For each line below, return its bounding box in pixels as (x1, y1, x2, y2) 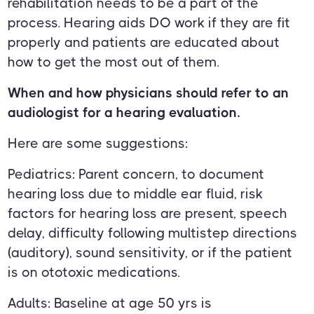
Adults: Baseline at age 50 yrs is (8, 295, 212, 312)
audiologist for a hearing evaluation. (8, 104, 240, 121)
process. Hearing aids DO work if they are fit (8, 15, 291, 32)
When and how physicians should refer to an (8, 85, 289, 102)
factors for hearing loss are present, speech (8, 205, 288, 222)
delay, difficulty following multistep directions (8, 225, 298, 242)
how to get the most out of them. (8, 54, 220, 71)
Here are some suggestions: (8, 135, 189, 152)
